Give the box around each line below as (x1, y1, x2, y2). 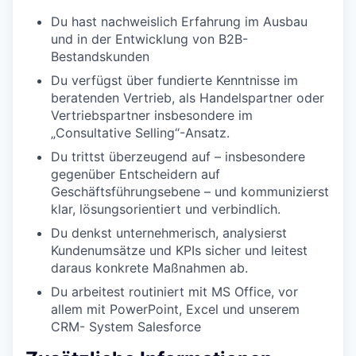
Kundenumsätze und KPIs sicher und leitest (51, 242, 308, 258)
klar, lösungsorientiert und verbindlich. (51, 200, 281, 217)
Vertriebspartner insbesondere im (51, 106, 253, 123)
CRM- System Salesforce (51, 318, 201, 335)
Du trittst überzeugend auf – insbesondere (51, 148, 305, 164)
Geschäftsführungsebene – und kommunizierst (51, 183, 329, 199)
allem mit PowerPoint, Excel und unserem (51, 300, 300, 317)
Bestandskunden (51, 48, 149, 64)
